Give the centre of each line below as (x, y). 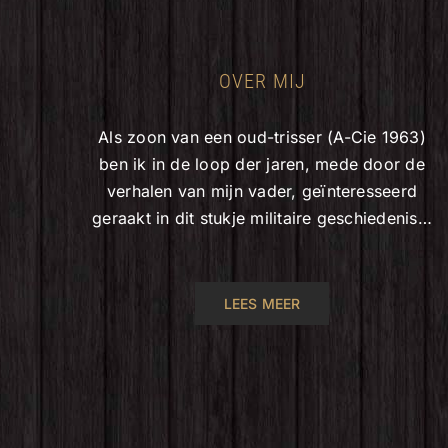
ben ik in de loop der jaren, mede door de (262, 164)
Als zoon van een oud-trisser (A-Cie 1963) (262, 137)
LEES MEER (262, 303)
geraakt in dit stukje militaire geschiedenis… (262, 218)
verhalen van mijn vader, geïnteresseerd (262, 191)
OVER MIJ (262, 81)
